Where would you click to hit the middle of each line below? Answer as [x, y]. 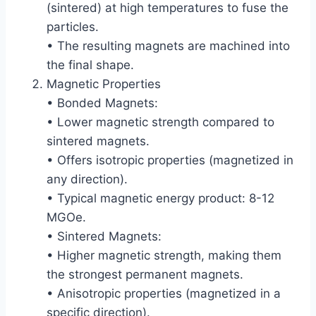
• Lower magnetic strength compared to [160, 122]
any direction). [87, 179]
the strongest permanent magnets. [145, 274]
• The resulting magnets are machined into [168, 45]
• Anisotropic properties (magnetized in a [164, 293]
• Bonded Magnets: [102, 103]
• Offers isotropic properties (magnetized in [170, 160]
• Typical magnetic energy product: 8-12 [160, 198]
